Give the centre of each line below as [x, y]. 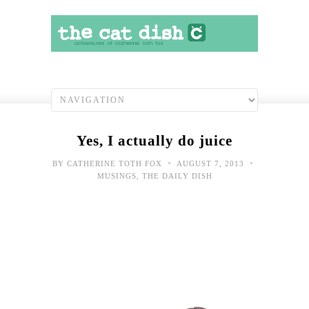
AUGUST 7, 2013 [211, 163]
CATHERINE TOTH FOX [114, 163]
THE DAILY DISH [177, 176]
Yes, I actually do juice [154, 140]
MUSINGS [117, 176]
